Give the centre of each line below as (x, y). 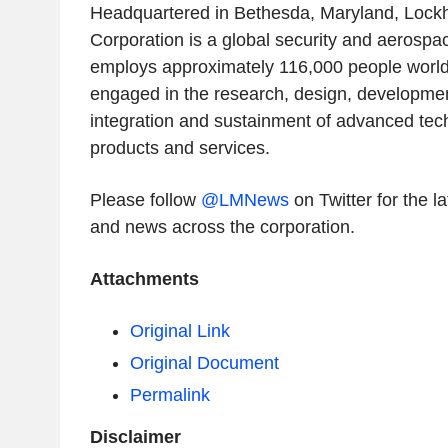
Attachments (144, 278)
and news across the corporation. (222, 226)
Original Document (204, 362)
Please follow (145, 199)
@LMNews (244, 199)
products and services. (179, 147)
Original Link (179, 330)
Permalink (169, 394)
